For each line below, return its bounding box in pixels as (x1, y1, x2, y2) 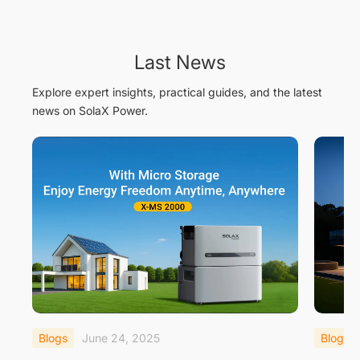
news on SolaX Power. (32, 103, 148, 117)
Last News (134, 50, 226, 74)
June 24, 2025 (81, 331, 160, 346)
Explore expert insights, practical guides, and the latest (32, 84, 322, 99)
